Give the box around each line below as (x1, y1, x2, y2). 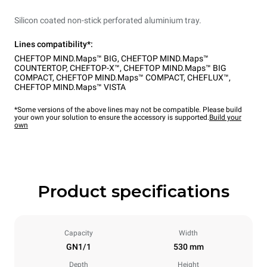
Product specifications (38, 181, 229, 201)
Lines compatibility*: (14, 39, 93, 49)
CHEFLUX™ (187, 72, 229, 82)
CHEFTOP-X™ (70, 63, 120, 73)
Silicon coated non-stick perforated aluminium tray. (14, 15, 201, 25)
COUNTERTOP (14, 63, 66, 73)
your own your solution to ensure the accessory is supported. (14, 113, 209, 122)
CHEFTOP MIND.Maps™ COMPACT (56, 72, 184, 82)
